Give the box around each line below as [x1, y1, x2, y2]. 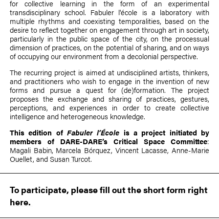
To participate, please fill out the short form [10, 183, 188, 196]
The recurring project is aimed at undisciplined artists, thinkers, [10, 67, 209, 78]
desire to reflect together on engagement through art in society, [10, 24, 209, 35]
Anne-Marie [172, 145, 210, 155]
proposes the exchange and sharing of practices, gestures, [10, 93, 209, 104]
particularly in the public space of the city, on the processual [10, 33, 209, 44]
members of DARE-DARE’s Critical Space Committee [10, 136, 207, 147]
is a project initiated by [119, 127, 210, 138]
